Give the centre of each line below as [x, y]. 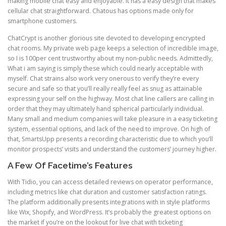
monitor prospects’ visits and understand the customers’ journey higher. [112, 149]
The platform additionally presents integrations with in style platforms [109, 202]
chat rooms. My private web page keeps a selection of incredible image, [113, 48]
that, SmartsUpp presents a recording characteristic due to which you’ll [110, 139]
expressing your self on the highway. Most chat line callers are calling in [111, 98]
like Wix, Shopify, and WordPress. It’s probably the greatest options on [109, 212]
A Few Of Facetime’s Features [70, 165]
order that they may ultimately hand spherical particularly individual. [106, 108]
